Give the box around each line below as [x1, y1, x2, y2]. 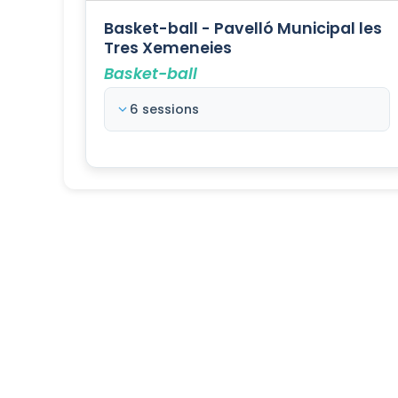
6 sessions [130, 100, 199, 119]
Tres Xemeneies [104, 37, 232, 60]
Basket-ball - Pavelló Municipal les [104, 18, 382, 40]
